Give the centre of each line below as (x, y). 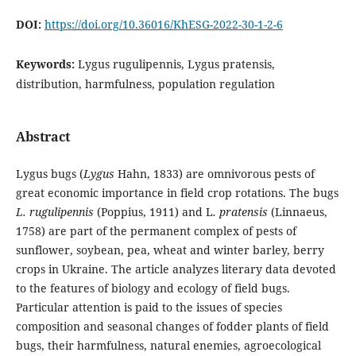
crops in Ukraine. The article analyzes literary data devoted (176, 269)
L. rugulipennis (54, 211)
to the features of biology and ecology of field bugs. (153, 288)
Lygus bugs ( (49, 173)
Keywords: (46, 64)
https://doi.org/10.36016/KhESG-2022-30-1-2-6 (163, 25)
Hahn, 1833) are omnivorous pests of (214, 173)
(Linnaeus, (299, 211)
